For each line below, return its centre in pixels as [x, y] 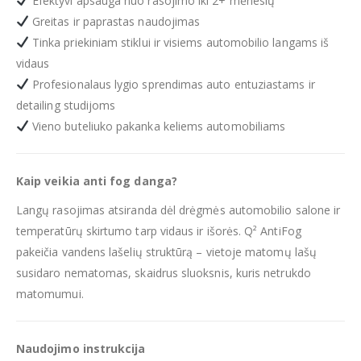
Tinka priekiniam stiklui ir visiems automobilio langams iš [179, 42]
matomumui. [50, 293]
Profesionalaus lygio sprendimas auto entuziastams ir [172, 84]
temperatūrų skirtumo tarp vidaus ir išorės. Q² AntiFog [159, 230]
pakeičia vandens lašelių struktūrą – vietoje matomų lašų [166, 251]
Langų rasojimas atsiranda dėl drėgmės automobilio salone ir [178, 210]
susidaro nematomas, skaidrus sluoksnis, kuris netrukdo [164, 272]
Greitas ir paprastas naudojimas [114, 21]
